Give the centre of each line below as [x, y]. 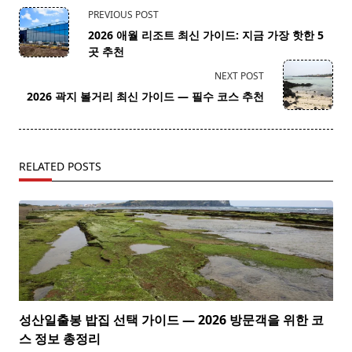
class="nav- [51, 32]
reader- [40, 88]
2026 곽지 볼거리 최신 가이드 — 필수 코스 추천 [145, 97]
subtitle [40, 51]
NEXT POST [239, 76]
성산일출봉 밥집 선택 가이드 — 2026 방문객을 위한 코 [171, 320]
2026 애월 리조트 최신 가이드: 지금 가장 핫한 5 [206, 35]
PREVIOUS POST [123, 15]
